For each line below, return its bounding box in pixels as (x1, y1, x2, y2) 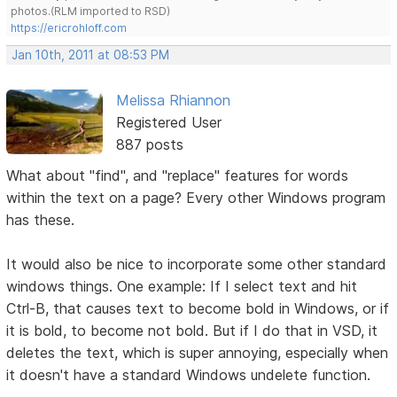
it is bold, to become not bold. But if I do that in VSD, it (6, 321, 378, 339)
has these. (6, 210, 75, 229)
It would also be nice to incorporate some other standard (6, 254, 387, 273)
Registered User (115, 113, 222, 131)
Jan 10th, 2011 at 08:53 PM (12, 47, 170, 62)
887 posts (115, 135, 183, 153)
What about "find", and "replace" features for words (6, 166, 349, 184)
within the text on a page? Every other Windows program (6, 188, 386, 206)
